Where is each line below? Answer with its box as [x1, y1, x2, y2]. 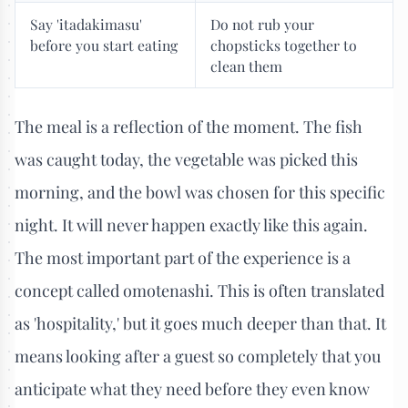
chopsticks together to [210, 36, 357, 56]
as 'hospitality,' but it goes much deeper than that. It [15, 311, 386, 334]
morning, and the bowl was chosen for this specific [15, 180, 385, 203]
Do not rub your [210, 15, 314, 35]
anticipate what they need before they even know [15, 377, 370, 400]
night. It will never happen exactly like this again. [15, 213, 368, 236]
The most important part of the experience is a [15, 246, 351, 269]
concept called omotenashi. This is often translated [15, 279, 384, 301]
